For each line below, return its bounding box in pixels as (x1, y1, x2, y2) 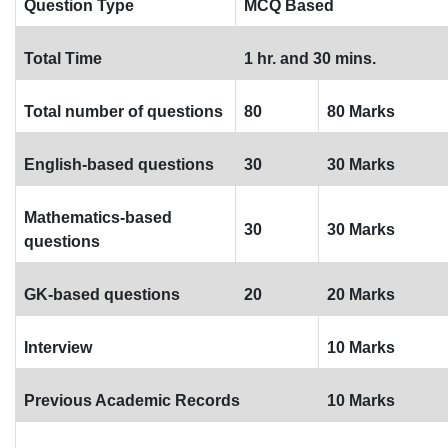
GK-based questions (24, 286, 180, 303)
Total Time (24, 50, 102, 67)
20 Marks (327, 286, 395, 303)
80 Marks (327, 103, 395, 120)
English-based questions (24, 156, 214, 173)
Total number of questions (24, 103, 223, 120)
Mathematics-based (24, 209, 172, 226)
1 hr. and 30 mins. (244, 50, 376, 67)
